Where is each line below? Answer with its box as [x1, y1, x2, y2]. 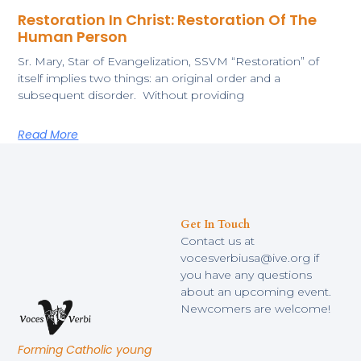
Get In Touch [180, 216, 250, 232]
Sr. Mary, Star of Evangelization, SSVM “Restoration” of [18, 54, 320, 69]
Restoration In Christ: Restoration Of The [18, 10, 317, 31]
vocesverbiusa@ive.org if [180, 250, 319, 265]
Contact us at [180, 233, 255, 248]
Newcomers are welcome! [180, 301, 330, 316]
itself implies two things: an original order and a [18, 71, 281, 86]
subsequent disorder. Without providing [18, 88, 245, 103]
